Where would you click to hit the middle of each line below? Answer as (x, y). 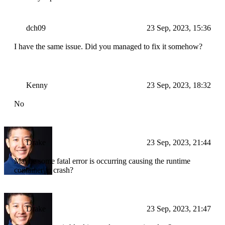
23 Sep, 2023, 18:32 (179, 85)
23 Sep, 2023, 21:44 (179, 143)
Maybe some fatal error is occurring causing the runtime (102, 161)
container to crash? (44, 170)
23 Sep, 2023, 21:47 (179, 209)
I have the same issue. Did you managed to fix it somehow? (108, 47)
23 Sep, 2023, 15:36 (179, 28)
